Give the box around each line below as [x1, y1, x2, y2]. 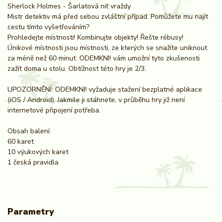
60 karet [7, 137, 34, 147]
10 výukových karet [7, 147, 68, 157]
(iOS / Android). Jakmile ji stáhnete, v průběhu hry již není [7, 95, 185, 105]
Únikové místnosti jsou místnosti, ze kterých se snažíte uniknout [7, 43, 207, 53]
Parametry [7, 206, 54, 218]
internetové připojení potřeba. [7, 106, 101, 115]
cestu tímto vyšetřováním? [7, 22, 89, 32]
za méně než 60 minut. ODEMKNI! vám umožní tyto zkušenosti [7, 54, 200, 63]
